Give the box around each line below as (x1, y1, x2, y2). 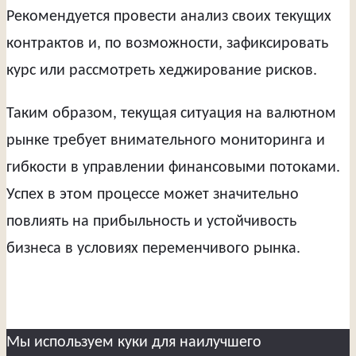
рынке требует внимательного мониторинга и (6, 132, 325, 149)
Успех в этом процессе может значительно (6, 186, 299, 203)
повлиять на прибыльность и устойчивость (6, 213, 296, 230)
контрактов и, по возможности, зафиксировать (6, 35, 328, 52)
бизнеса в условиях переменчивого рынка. (6, 240, 300, 257)
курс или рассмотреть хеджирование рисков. (6, 62, 317, 79)
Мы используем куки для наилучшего (6, 334, 261, 350)
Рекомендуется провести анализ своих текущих (6, 8, 331, 25)
